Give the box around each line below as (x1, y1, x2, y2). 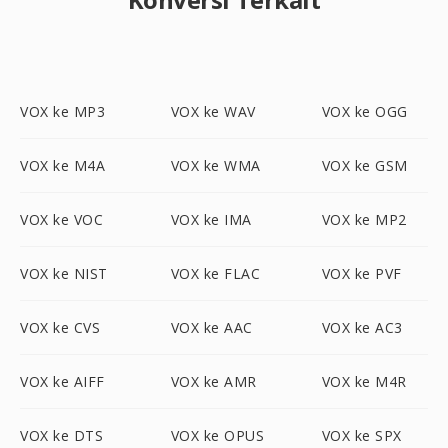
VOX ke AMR (170, 372, 257, 391)
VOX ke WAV (170, 102, 256, 121)
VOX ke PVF (321, 264, 402, 283)
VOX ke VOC (20, 210, 103, 229)
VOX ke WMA (170, 156, 261, 175)
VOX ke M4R (321, 372, 407, 391)
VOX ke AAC (170, 318, 253, 337)
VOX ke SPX (321, 426, 402, 445)
